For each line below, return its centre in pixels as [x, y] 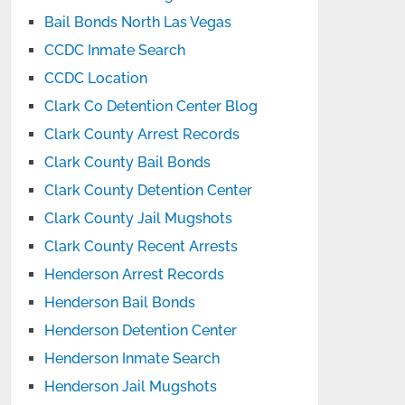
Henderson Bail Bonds [120, 302]
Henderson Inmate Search [132, 358]
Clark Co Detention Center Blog [151, 106]
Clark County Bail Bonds [128, 162]
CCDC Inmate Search [115, 50]
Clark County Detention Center [149, 190]
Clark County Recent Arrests [141, 246]
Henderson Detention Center [141, 330]
